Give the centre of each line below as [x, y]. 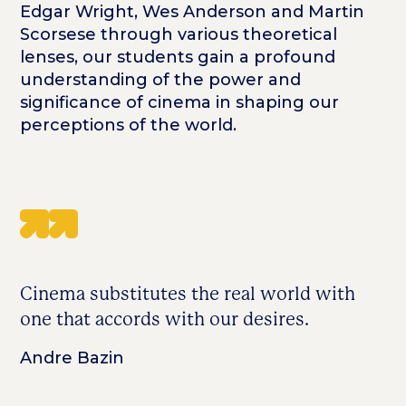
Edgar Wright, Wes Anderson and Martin [193, 12]
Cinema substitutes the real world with [188, 295]
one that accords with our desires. [167, 320]
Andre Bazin [72, 358]
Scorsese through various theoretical [179, 35]
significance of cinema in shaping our [180, 103]
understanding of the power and [161, 80]
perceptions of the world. [129, 126]
